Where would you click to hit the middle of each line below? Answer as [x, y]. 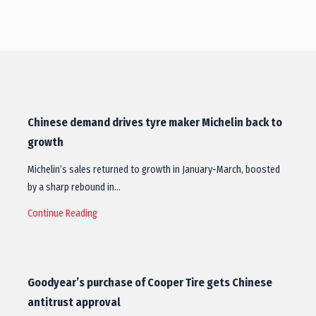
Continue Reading [62, 213]
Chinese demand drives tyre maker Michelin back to [155, 122]
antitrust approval [74, 302]
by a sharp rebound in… [74, 187]
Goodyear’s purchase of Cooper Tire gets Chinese [150, 282]
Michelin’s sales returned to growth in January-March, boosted [154, 170]
